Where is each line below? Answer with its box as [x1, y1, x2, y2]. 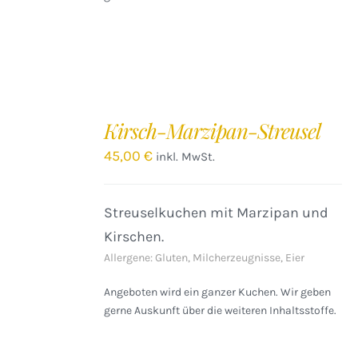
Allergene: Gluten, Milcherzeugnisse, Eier [104, 251, 305, 265]
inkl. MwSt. [156, 149, 216, 164]
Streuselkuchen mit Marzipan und [104, 204, 329, 221]
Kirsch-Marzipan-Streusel [104, 117, 321, 145]
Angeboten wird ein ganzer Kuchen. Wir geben [104, 285, 332, 299]
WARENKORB [16, 128, 78, 139]
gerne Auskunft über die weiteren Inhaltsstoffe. [104, 304, 337, 317]
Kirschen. [104, 228, 165, 245]
